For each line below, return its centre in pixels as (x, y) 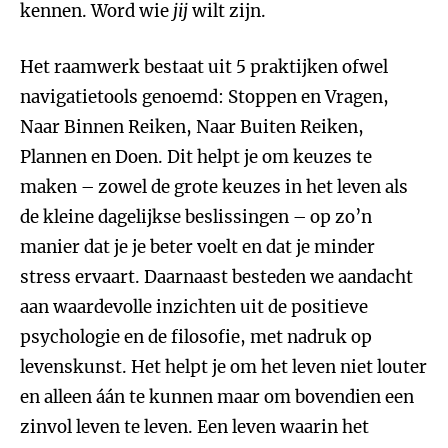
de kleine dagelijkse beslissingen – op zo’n (196, 217)
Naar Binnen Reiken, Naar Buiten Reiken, (192, 127)
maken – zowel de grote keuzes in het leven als (214, 187)
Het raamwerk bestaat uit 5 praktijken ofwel (204, 67)
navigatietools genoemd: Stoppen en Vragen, (204, 97)
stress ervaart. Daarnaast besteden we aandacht (216, 277)
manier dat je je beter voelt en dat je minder (197, 247)
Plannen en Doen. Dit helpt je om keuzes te (196, 157)
